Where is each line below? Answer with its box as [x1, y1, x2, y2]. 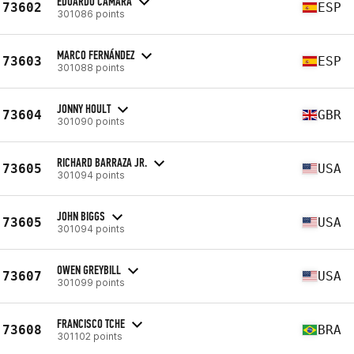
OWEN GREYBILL [57, 262, 121, 277]
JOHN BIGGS [57, 208, 105, 224]
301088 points [57, 61, 125, 73]
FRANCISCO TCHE [57, 315, 125, 331]
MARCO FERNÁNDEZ [57, 47, 134, 62]
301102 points [57, 330, 122, 342]
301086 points [57, 7, 125, 20]
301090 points [57, 115, 125, 127]
